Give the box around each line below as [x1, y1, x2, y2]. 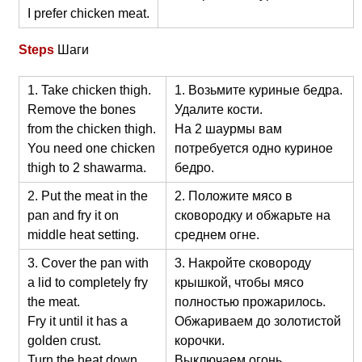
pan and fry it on [27, 208, 119, 222]
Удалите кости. [174, 102, 263, 116]
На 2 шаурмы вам [174, 121, 282, 136]
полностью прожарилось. [174, 294, 326, 309]
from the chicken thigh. [27, 121, 156, 136]
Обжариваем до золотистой [174, 314, 341, 328]
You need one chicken [27, 141, 155, 155]
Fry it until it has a [27, 314, 128, 328]
